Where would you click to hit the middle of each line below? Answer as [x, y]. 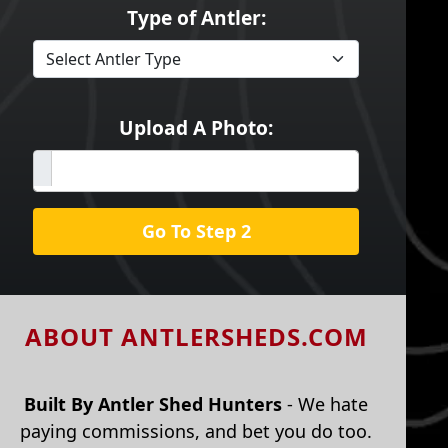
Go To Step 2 [196, 231]
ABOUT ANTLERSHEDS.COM [196, 336]
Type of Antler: [196, 17]
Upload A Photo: [196, 127]
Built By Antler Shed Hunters [153, 404]
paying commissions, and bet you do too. [196, 431]
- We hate [325, 404]
